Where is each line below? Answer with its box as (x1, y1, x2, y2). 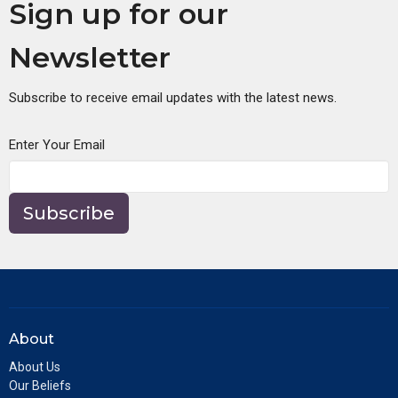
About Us (9, 359, 60, 374)
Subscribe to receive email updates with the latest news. (9, 90, 337, 106)
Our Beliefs (9, 378, 71, 393)
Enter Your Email (9, 137, 105, 153)
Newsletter (9, 40, 171, 75)
